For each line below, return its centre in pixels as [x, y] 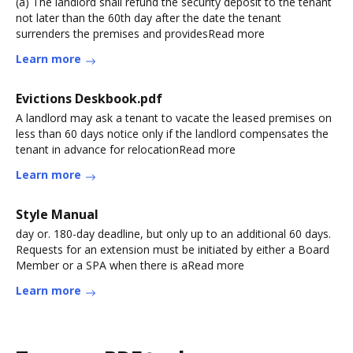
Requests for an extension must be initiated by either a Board [173, 249]
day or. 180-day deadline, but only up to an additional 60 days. [173, 234]
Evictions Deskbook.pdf [89, 98]
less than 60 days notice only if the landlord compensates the [172, 134]
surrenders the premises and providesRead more [140, 33]
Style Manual [57, 214]
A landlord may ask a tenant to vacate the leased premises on [174, 118]
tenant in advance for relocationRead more [126, 149]
